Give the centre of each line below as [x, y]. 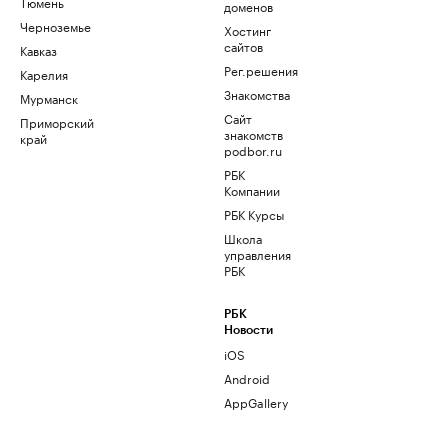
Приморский [57, 121]
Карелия [44, 73]
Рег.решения [261, 69]
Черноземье [55, 25]
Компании [252, 189]
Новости [248, 330]
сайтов [243, 45]
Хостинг [247, 29]
